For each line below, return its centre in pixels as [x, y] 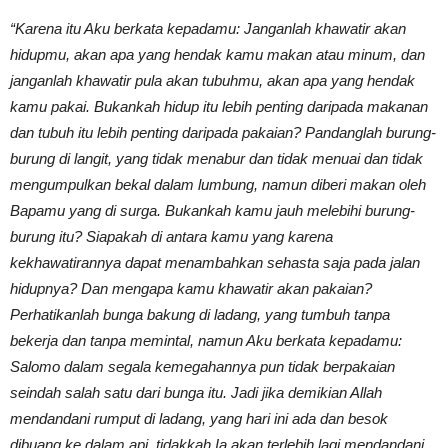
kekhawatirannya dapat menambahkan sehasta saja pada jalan [215, 262]
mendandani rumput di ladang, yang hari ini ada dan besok [199, 418]
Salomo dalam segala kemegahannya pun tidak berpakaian [202, 366]
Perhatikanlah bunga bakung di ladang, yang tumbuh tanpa [200, 314]
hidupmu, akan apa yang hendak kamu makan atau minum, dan [217, 54]
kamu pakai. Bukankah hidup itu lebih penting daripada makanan [219, 106]
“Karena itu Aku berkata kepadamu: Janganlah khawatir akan [208, 28]
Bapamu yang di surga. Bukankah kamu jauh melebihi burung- [212, 210]
